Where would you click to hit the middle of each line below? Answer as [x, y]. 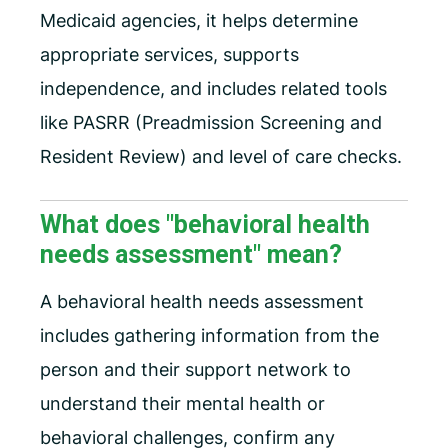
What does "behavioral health [205, 225]
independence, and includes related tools [213, 89]
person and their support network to [195, 370]
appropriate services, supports [169, 55]
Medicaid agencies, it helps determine [199, 21]
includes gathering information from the [209, 336]
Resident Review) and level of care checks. [221, 157]
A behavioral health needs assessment [202, 302]
